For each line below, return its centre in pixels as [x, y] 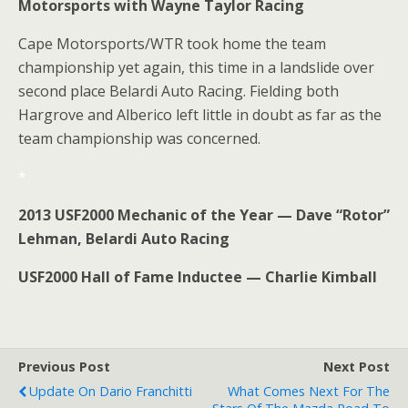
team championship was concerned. [139, 138]
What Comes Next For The [309, 391]
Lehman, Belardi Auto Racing [124, 239]
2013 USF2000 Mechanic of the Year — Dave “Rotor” [204, 215]
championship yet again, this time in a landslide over [196, 67]
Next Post [357, 367]
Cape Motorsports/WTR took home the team [172, 44]
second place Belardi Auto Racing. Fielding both [178, 91]
